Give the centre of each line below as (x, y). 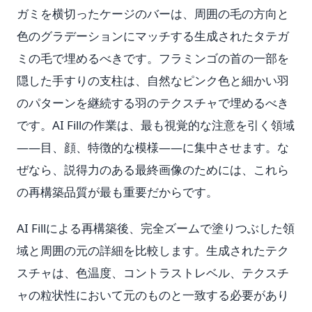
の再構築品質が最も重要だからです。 (117, 192)
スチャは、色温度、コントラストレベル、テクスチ (153, 273)
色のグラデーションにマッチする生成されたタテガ (153, 36)
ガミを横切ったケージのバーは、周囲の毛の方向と (153, 14)
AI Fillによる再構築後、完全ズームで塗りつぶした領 (156, 228)
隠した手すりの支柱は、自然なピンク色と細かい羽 (153, 80)
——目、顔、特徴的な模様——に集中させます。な (153, 147)
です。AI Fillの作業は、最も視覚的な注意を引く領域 (156, 125)
